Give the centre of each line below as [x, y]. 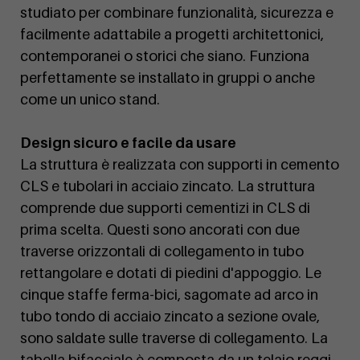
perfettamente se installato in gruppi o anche [168, 78]
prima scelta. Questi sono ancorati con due [160, 230]
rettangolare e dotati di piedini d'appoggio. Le [171, 273]
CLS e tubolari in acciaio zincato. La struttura [168, 186]
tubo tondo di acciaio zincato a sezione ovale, [170, 317]
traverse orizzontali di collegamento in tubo [162, 252]
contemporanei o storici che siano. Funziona [165, 56]
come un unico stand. [90, 100]
